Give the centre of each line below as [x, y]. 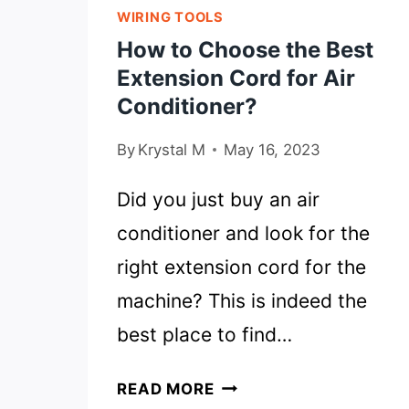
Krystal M [172, 149]
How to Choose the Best [245, 49]
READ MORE [166, 388]
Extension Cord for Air [236, 78]
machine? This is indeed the [242, 300]
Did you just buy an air [218, 199]
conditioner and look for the [243, 233]
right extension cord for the [241, 267]
